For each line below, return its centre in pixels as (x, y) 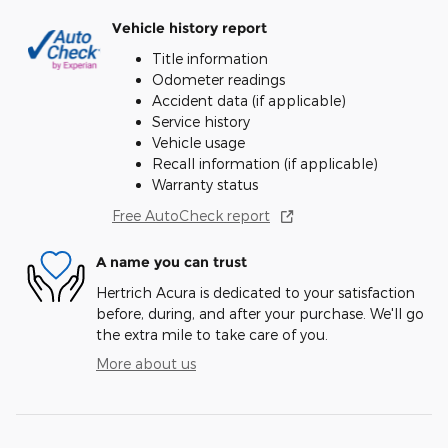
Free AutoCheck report (191, 215)
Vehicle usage (198, 142)
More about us (146, 363)
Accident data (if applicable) (249, 100)
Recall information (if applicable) (265, 163)
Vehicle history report (189, 28)
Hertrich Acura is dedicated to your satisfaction (255, 292)
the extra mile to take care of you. (212, 334)
